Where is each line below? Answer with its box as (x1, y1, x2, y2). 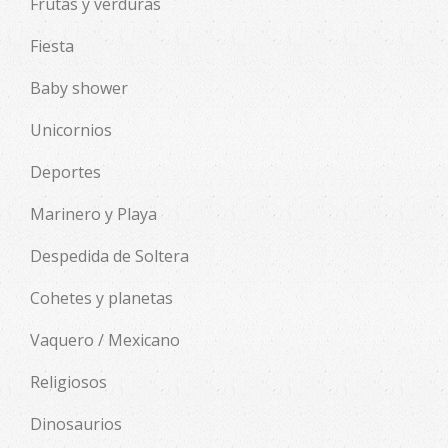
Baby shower (30, 76, 128, 99)
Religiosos (30, 370, 107, 393)
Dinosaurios (30, 412, 122, 435)
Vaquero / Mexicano (30, 328, 180, 351)
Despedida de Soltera (30, 244, 189, 267)
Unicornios (30, 118, 112, 141)
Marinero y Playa (30, 202, 157, 225)
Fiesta (30, 34, 74, 57)
